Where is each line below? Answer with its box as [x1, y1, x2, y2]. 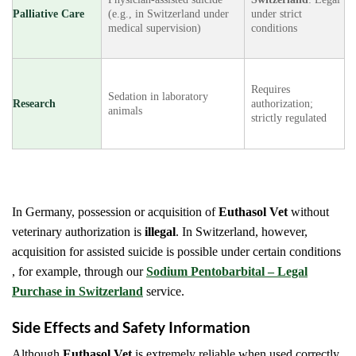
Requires [251, 83, 290, 96]
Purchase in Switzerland [12, 284, 143, 298]
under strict [251, 7, 302, 21]
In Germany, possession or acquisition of [12, 204, 219, 219]
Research [13, 97, 56, 110]
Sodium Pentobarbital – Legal [146, 264, 308, 278]
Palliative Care [13, 7, 84, 21]
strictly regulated [251, 111, 327, 125]
